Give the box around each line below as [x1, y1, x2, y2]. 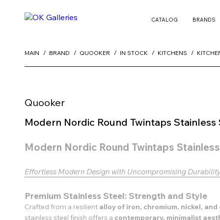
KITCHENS [158, 49, 187, 56]
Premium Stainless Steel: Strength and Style [25, 190, 207, 201]
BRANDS [192, 16, 216, 23]
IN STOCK [120, 49, 148, 56]
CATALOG [151, 16, 178, 23]
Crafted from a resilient [25, 202, 99, 211]
